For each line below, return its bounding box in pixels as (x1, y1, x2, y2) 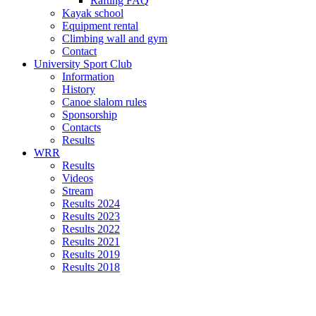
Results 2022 (62, 223, 120, 235)
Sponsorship (62, 109, 117, 121)
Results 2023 (62, 210, 120, 222)
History (62, 83, 95, 95)
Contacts (62, 121, 101, 133)
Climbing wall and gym (62, 32, 167, 44)
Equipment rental (62, 20, 138, 32)
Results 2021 (62, 236, 120, 248)
